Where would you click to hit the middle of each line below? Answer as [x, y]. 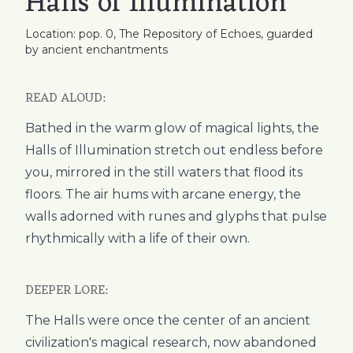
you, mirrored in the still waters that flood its [164, 173]
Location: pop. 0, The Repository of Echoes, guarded [169, 34]
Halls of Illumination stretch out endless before [174, 150]
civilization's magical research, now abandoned [171, 343]
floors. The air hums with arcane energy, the [163, 195]
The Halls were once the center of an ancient [168, 321]
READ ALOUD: [65, 99]
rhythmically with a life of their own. [137, 239]
